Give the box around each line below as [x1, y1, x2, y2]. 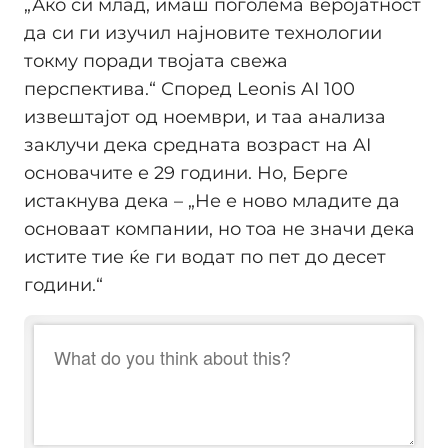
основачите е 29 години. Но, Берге [24, 161, 348, 184]
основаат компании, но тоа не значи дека [24, 217, 415, 240]
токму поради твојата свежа [24, 49, 288, 72]
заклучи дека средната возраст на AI [24, 133, 371, 156]
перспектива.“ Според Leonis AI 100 [24, 77, 355, 100]
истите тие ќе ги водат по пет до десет [24, 245, 386, 268]
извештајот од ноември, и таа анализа [24, 105, 386, 128]
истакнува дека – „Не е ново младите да [24, 189, 400, 212]
